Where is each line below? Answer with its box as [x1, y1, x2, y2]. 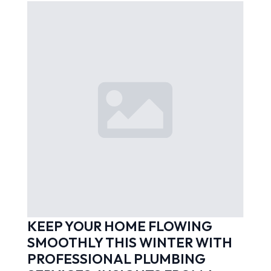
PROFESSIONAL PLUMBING [27, 250, 206, 268]
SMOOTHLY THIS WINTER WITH [27, 233, 232, 252]
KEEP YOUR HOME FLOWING [27, 217, 212, 235]
